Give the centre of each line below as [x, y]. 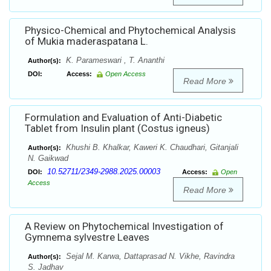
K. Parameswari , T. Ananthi [114, 60]
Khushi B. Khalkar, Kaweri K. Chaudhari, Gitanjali [151, 148]
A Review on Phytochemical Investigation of [124, 227]
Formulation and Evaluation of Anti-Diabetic [123, 118]
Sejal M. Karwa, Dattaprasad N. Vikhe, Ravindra [149, 256]
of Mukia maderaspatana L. [87, 41]
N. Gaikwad [48, 158]
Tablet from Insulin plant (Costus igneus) [117, 129]
